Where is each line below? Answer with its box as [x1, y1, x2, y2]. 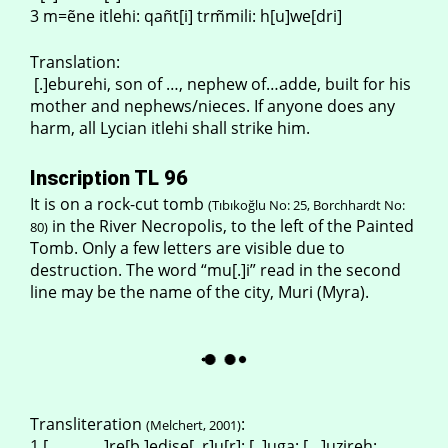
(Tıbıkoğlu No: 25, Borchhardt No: [208, 196, 405, 214]
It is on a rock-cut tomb [30, 193, 208, 215]
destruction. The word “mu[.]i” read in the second [30, 259, 401, 281]
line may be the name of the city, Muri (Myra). [30, 281, 369, 303]
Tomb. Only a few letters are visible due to [30, 237, 345, 259]
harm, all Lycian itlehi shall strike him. [30, 117, 310, 139]
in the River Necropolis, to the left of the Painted [48, 215, 414, 237]
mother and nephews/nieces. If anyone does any [30, 95, 395, 117]
